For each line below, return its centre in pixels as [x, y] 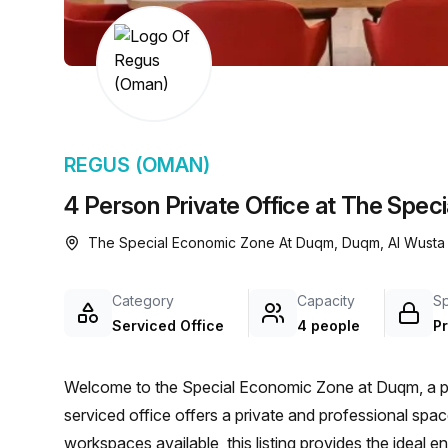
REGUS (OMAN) [137, 165]
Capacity [326, 300]
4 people [328, 325]
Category [143, 300]
